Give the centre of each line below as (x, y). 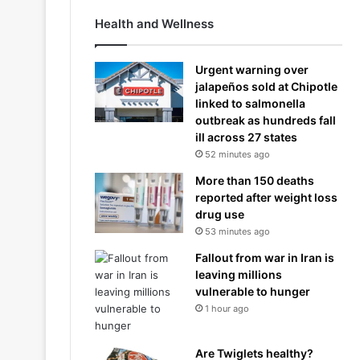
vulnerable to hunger (253, 291)
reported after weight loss (266, 197)
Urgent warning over (252, 70)
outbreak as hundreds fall (266, 120)
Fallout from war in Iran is (265, 258)
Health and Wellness (154, 24)
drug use (220, 214)
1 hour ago (227, 309)
